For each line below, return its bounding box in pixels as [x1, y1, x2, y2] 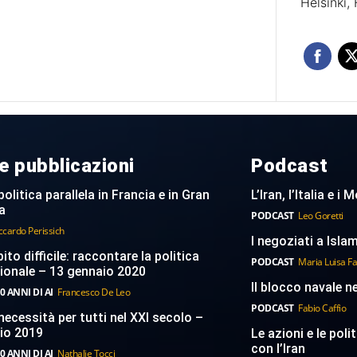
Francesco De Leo [57, 284, 131, 299]
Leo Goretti [298, 208, 343, 222]
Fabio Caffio [298, 300, 347, 315]
